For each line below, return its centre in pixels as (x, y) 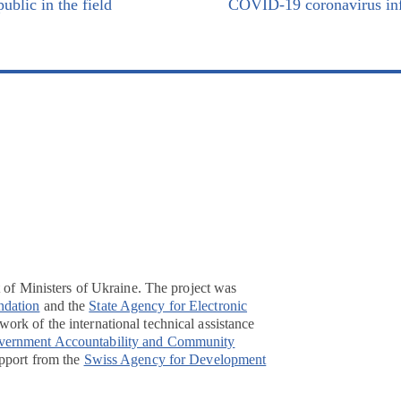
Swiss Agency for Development (175, 359)
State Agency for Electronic (168, 306)
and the (64, 306)
